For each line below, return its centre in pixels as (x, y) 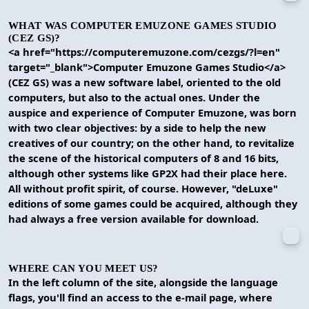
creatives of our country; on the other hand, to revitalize (151, 142)
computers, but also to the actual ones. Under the (134, 97)
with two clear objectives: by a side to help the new (137, 127)
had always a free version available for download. (133, 218)
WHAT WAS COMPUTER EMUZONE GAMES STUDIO (143, 25)
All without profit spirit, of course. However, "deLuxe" (143, 188)
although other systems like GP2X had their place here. (148, 173)
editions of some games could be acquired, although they (153, 203)
